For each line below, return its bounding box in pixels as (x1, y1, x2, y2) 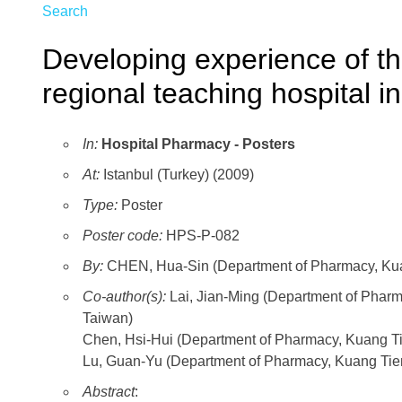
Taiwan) (83, 310, 133, 327)
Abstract (83, 384, 135, 400)
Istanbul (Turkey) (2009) (100, 167, 254, 183)
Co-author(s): (83, 289, 170, 305)
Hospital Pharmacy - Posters (101, 136, 295, 153)
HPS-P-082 (162, 228, 240, 244)
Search (42, 4, 88, 20)
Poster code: (83, 228, 162, 244)
